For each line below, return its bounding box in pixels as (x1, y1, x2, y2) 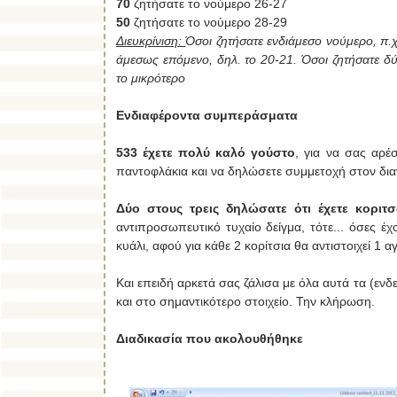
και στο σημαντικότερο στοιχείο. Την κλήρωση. (116, 293, 375, 308)
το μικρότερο (116, 70, 185, 85)
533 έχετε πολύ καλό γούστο (116, 144, 296, 160)
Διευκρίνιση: (116, 33, 186, 48)
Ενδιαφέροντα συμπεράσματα (116, 107, 298, 122)
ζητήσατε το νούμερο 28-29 (130, 14, 287, 29)
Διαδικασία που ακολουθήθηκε (116, 331, 303, 346)
